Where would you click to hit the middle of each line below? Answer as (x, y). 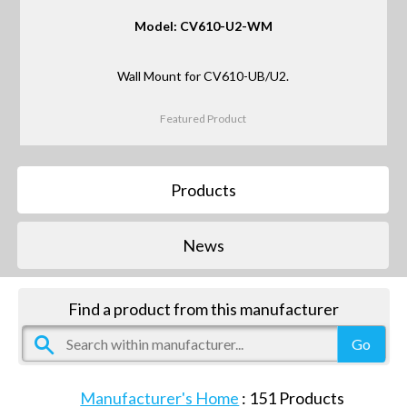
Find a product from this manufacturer (204, 308)
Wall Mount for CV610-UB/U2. (203, 76)
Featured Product (203, 119)
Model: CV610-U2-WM (203, 26)
